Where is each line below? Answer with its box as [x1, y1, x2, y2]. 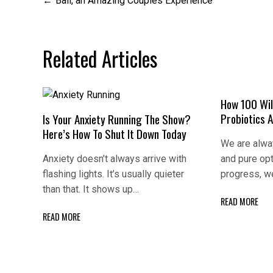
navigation [42, 12, 119, 43]
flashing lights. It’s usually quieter [43, 168, 184, 180]
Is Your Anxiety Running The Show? [43, 110, 191, 129]
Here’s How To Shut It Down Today [43, 125, 186, 143]
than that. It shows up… [43, 183, 139, 196]
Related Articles [43, 43, 157, 74]
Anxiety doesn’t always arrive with [43, 153, 186, 165]
